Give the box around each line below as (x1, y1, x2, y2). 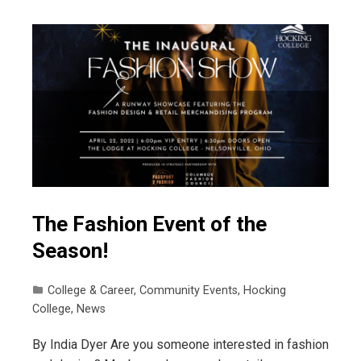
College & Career (48, 284, 134, 298)
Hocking (243, 284, 286, 298)
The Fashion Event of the (32, 212, 267, 237)
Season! (32, 239, 108, 263)
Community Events (139, 284, 238, 298)
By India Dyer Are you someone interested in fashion (32, 337, 329, 353)
